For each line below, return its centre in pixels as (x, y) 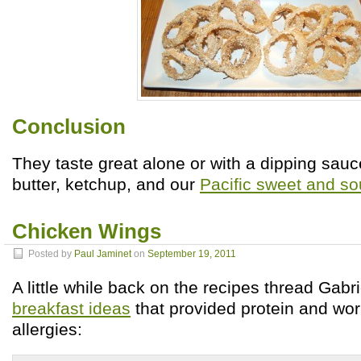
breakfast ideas (71, 308)
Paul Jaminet (103, 254)
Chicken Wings (87, 231)
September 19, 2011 (192, 254)
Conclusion (69, 127)
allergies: (47, 329)
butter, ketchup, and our (106, 184)
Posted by (51, 254)
